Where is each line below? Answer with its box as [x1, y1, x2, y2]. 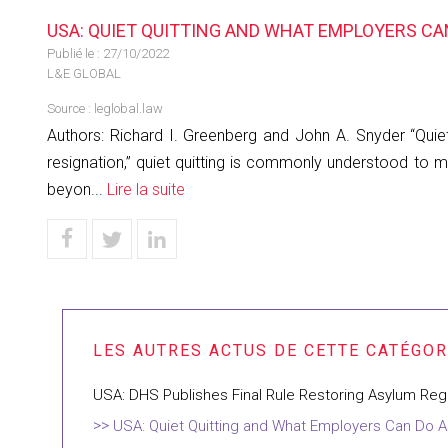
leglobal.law [94, 101, 163, 116]
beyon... [47, 180, 107, 199]
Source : [47, 101, 94, 116]
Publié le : [47, 46, 103, 61]
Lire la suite [107, 180, 185, 199]
